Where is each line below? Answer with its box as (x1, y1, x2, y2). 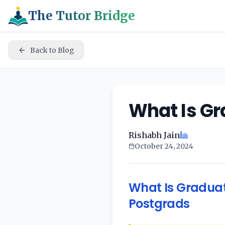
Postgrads (129, 195, 190, 212)
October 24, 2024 (135, 142, 193, 151)
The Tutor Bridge (28, 8, 135, 24)
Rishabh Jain (129, 130, 180, 140)
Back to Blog (30, 46, 74, 55)
